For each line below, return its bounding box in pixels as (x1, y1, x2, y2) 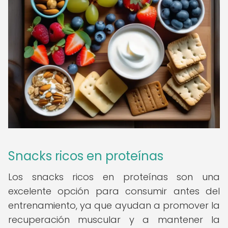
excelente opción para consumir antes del (8, 185, 220, 197)
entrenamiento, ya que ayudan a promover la (8, 199, 220, 212)
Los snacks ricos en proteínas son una (8, 170, 220, 183)
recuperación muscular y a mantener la (8, 213, 220, 226)
